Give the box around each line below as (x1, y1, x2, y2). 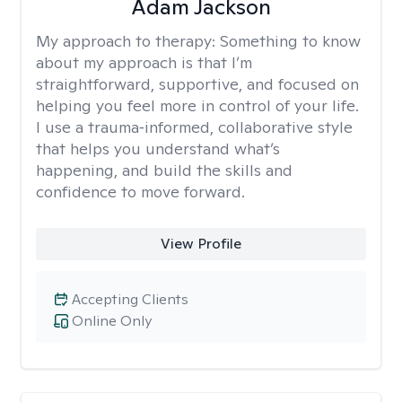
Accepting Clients (72, 290, 188, 309)
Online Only (72, 311, 152, 330)
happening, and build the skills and (36, 160, 293, 180)
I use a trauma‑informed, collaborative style (36, 117, 353, 137)
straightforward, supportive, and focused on (36, 74, 359, 94)
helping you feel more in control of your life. (36, 95, 359, 116)
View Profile (160, 234, 241, 253)
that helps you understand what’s (36, 138, 280, 159)
